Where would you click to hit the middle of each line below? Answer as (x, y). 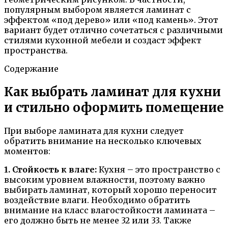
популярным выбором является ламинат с (97, 9)
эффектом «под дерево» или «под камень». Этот (111, 20)
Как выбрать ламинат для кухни (112, 92)
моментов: (27, 151)
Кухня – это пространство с (160, 169)
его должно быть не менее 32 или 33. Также (98, 220)
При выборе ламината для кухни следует (94, 131)
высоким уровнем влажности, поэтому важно (105, 179)
